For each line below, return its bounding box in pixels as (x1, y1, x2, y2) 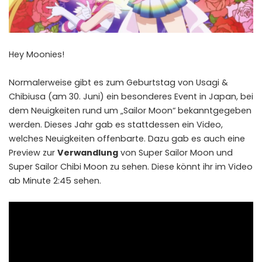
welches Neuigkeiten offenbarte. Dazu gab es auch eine (9, 133, 245, 145)
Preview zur (9, 147, 57, 159)
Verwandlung (57, 147, 118, 159)
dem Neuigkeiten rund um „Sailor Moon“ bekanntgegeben (9, 105, 251, 117)
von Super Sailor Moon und (118, 147, 233, 159)
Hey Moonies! (9, 49, 64, 61)
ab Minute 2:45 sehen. (9, 175, 101, 187)
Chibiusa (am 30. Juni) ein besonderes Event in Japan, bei (9, 91, 253, 103)
